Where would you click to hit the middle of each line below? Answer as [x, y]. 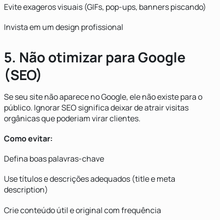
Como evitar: [28, 138]
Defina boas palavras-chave [54, 159]
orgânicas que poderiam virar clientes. [72, 118]
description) [26, 190]
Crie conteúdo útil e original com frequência [82, 210]
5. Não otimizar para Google [95, 57]
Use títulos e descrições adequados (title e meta [90, 179]
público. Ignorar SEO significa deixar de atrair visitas [96, 107]
